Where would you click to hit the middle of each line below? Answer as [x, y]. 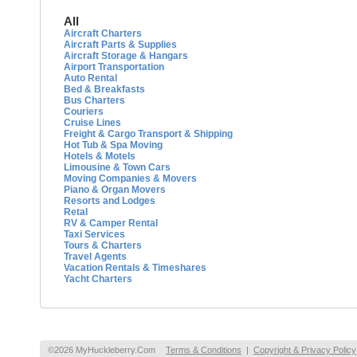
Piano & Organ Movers [115, 190]
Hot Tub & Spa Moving [113, 145]
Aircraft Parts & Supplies [120, 45]
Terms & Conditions [204, 350]
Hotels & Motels [100, 156]
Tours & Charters [103, 245]
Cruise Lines [92, 123]
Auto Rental [90, 78]
